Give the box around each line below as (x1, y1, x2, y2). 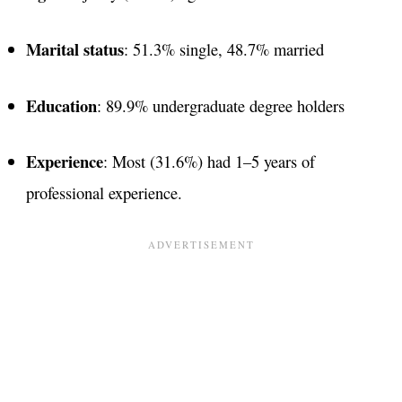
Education (25, 92, 97, 118)
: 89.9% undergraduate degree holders (96, 93, 345, 117)
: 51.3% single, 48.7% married (123, 37, 324, 60)
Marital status (25, 36, 124, 61)
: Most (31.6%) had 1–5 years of (102, 150, 315, 173)
